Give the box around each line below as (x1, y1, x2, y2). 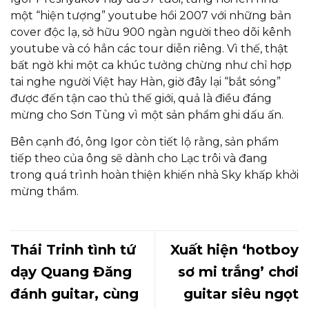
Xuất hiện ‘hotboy (170, 241, 299, 258)
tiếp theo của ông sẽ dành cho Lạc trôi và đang (10, 151, 268, 165)
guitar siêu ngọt (183, 285, 299, 302)
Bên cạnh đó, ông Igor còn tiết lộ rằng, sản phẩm (10, 134, 279, 148)
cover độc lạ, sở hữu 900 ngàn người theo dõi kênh (10, 25, 291, 39)
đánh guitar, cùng (10, 285, 139, 302)
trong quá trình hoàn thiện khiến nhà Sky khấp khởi (10, 168, 299, 181)
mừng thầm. (10, 184, 79, 198)
